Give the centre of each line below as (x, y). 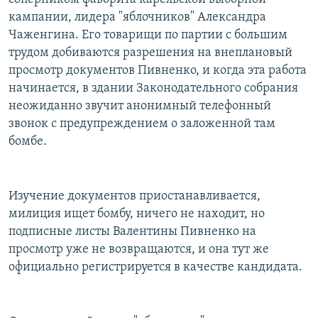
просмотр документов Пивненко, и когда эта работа (158, 70)
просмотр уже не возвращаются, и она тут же (139, 249)
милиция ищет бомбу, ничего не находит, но (137, 214)
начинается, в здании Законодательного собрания (153, 88)
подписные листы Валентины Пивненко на (132, 231)
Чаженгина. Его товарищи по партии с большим (148, 35)
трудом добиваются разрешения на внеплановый (150, 53)
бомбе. (28, 141)
